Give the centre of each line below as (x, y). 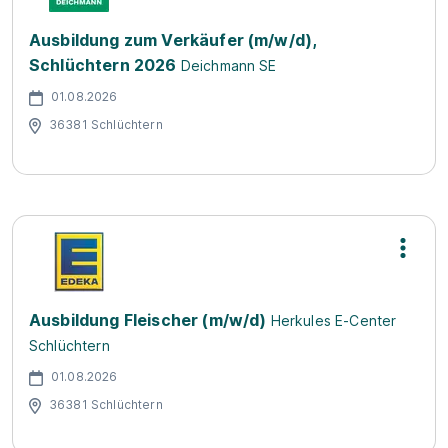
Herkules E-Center (333, 320)
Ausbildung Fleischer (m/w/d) (148, 320)
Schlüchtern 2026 (103, 65)
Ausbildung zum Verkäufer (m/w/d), (173, 40)
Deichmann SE (228, 65)
